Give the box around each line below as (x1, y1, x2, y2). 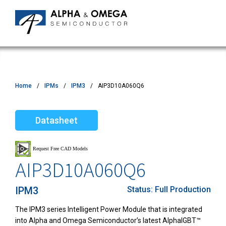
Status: (127, 185, 155, 195)
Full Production (155, 185, 211, 195)
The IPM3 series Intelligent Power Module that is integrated (15, 205, 202, 214)
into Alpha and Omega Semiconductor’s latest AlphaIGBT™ (15, 216, 201, 225)
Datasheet (35, 115, 78, 126)
